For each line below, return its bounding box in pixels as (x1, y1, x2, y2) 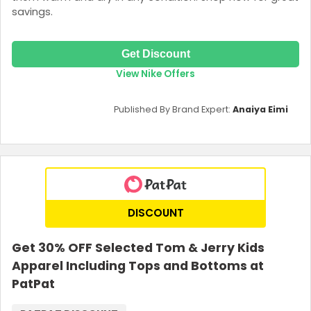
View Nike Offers (116, 67, 195, 81)
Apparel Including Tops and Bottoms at (12, 257, 264, 274)
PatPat (12, 275, 55, 292)
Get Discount (121, 47, 190, 60)
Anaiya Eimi (233, 103, 288, 115)
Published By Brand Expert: (114, 103, 233, 115)
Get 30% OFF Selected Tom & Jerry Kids (12, 239, 264, 256)
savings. (12, 5, 53, 19)
